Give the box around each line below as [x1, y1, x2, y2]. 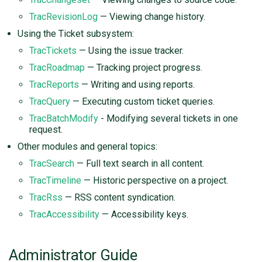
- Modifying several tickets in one [98, 113, 238, 125]
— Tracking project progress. [85, 62, 202, 74]
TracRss [29, 192, 63, 204]
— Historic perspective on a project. [81, 175, 228, 187]
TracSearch [29, 158, 74, 170]
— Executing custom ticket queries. [70, 96, 215, 108]
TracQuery [29, 96, 70, 108]
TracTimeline [29, 175, 81, 187]
